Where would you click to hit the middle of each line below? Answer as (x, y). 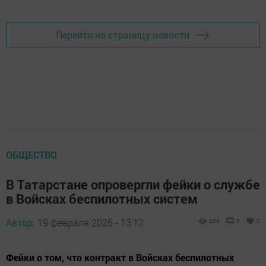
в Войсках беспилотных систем (102, 198)
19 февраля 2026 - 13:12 (91, 222)
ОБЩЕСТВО (31, 154)
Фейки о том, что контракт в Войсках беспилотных (120, 257)
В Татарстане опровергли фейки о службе (133, 184)
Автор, (20, 222)
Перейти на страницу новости (123, 35)
